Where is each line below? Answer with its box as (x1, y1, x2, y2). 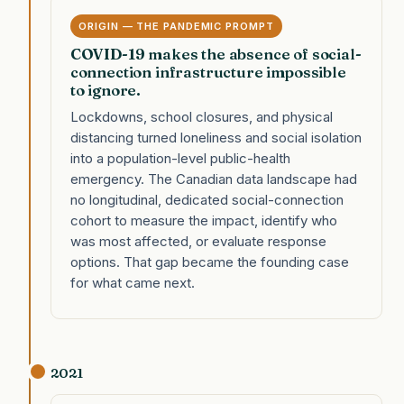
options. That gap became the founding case (69, 252, 349, 271)
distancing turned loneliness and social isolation (69, 128, 362, 146)
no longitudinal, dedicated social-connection (69, 190, 344, 208)
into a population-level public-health (69, 149, 290, 167)
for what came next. (69, 273, 195, 291)
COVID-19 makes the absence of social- (69, 45, 362, 64)
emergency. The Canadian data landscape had (69, 170, 357, 188)
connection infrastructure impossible (69, 63, 346, 82)
